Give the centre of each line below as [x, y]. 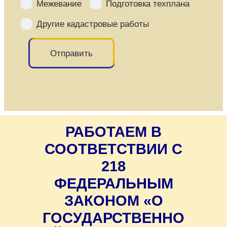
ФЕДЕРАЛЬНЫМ [113, 184]
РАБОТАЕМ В [113, 132]
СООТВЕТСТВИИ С [113, 149]
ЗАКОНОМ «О [113, 201]
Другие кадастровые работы [93, 24]
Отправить [71, 53]
